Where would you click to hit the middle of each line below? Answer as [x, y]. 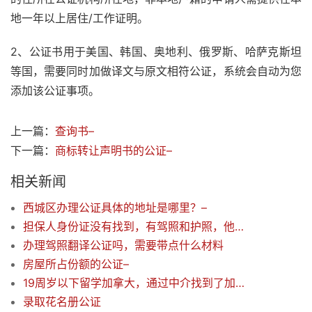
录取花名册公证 [62, 302]
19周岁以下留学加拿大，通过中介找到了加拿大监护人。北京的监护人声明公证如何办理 [240, 283]
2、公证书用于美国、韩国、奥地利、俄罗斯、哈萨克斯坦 [156, 52]
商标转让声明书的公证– [114, 151]
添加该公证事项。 [55, 91]
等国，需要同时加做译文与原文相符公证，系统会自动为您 [156, 71]
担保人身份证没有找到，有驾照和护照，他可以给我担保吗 [239, 227]
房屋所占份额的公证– [76, 264]
